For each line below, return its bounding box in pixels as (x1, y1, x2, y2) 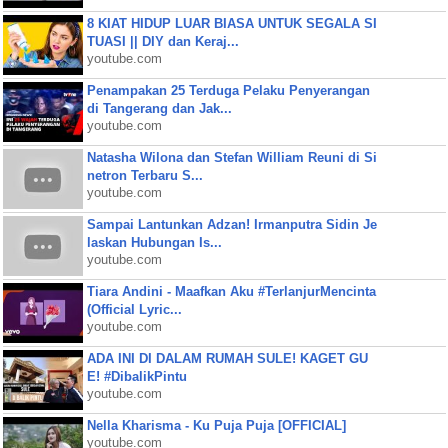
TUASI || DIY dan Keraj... (86, 34, 239, 49)
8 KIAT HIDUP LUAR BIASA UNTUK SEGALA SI (86, 16, 377, 31)
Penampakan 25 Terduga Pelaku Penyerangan (86, 83, 370, 98)
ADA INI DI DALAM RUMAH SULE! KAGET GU (86, 351, 368, 366)
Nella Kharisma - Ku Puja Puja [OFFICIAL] (86, 418, 346, 433)
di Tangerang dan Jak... (86, 101, 232, 116)
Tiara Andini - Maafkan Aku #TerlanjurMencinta (86, 284, 376, 299)
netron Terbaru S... (86, 168, 203, 183)
